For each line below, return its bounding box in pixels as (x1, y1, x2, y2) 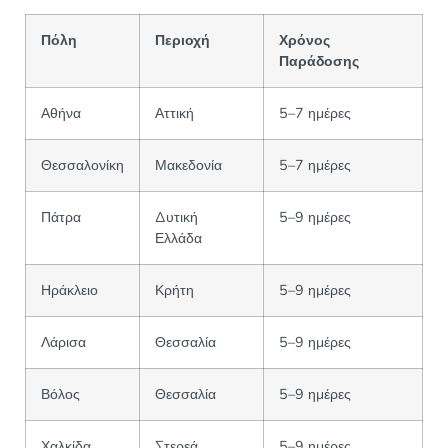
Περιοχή (155, 30, 210, 51)
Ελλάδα (155, 228, 202, 249)
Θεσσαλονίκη (41, 155, 124, 176)
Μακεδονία (155, 155, 222, 176)
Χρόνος (279, 30, 330, 51)
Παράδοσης (279, 51, 359, 72)
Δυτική (155, 207, 198, 228)
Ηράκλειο (41, 280, 98, 301)
